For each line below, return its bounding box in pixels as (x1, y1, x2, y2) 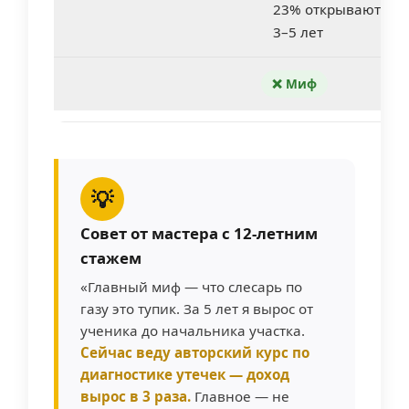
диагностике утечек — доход (80, 365, 289, 383)
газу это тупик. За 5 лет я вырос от (80, 299, 313, 318)
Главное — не (191, 387, 289, 405)
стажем (80, 247, 142, 268)
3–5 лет (272, 23, 323, 41)
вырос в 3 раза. (80, 387, 191, 405)
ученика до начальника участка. (80, 321, 305, 340)
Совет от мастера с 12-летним (80, 223, 318, 244)
